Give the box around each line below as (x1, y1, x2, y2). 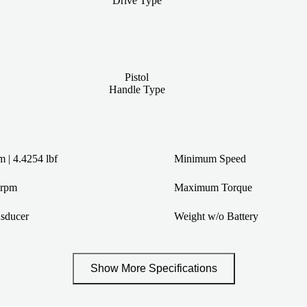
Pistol (125, 71, 149, 83)
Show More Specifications (90, 262, 217, 274)
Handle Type (108, 83, 165, 95)
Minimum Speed (174, 152, 246, 164)
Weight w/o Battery (174, 210, 258, 222)
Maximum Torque (174, 181, 252, 193)
